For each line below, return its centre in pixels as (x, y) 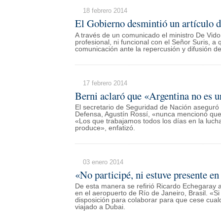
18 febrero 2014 (105, 11)
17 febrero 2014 (105, 83)
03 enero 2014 (103, 162)
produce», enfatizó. (105, 128)
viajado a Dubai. (100, 207)
